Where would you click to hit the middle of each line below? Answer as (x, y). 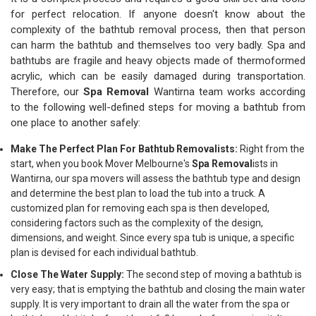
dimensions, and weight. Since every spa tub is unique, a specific (152, 238)
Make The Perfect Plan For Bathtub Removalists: (124, 149)
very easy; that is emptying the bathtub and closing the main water (158, 289)
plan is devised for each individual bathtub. (104, 253)
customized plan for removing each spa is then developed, (140, 208)
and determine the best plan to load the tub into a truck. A (138, 193)
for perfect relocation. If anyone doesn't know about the (158, 14)
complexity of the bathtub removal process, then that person (158, 30)
